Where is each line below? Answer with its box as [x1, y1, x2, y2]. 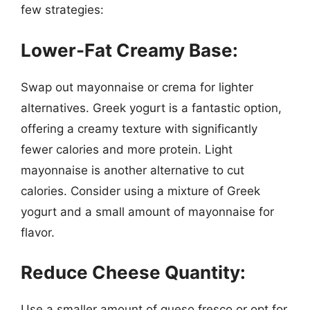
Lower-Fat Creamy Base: [21, 39, 238, 61]
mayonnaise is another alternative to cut [21, 163, 244, 177]
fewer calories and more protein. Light [21, 142, 232, 156]
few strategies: [21, 3, 104, 17]
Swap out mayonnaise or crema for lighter [21, 80, 253, 94]
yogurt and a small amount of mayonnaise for [21, 204, 274, 219]
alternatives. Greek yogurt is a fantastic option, [21, 100, 282, 115]
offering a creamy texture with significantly [21, 121, 257, 136]
